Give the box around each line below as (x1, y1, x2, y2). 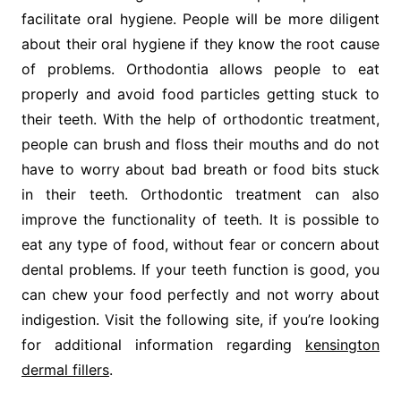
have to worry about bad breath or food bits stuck (21, 159, 380, 178)
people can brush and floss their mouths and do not (21, 134, 380, 153)
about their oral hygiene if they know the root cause (21, 34, 380, 53)
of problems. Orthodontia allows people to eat (21, 59, 380, 78)
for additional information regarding (21, 335, 306, 354)
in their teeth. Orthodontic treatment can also (21, 184, 380, 203)
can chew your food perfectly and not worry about (21, 285, 380, 303)
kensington (305, 335, 380, 354)
